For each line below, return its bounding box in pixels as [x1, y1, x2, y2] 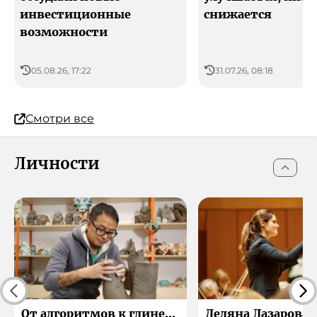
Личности [14, 154, 100, 174]
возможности [20, 25, 108, 40]
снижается [204, 7, 272, 22]
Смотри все [25, 112, 94, 126]
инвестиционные [20, 7, 131, 22]
